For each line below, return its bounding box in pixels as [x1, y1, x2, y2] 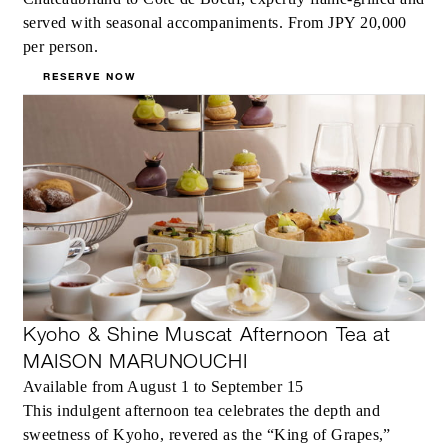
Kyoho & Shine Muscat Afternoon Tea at [23, 322, 391, 347]
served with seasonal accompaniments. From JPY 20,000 [23, 13, 407, 31]
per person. [23, 37, 99, 55]
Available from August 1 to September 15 [23, 378, 304, 396]
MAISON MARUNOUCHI [23, 349, 248, 374]
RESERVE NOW [43, 69, 136, 83]
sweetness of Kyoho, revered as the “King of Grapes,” [23, 426, 391, 444]
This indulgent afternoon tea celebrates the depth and [23, 402, 381, 420]
